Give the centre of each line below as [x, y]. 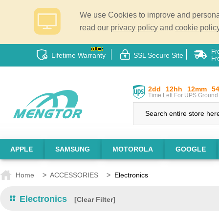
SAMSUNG [73, 149]
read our [95, 28]
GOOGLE [191, 149]
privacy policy [134, 28]
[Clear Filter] [95, 199]
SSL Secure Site [158, 55]
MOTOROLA [133, 149]
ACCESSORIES [74, 175]
